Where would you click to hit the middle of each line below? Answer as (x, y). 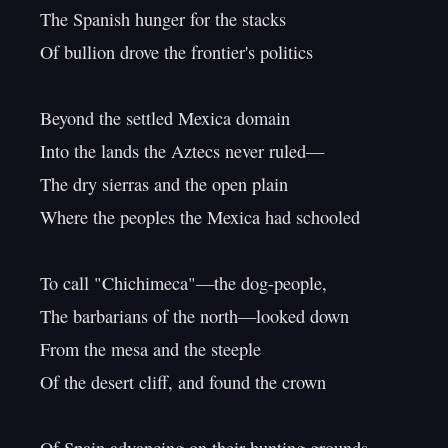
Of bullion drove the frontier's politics (176, 52)
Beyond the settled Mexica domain (165, 118)
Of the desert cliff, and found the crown (183, 382)
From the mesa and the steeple (150, 349)
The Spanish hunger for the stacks (163, 19)
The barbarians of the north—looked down (194, 316)
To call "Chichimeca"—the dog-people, (183, 283)
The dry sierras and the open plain (164, 184)
